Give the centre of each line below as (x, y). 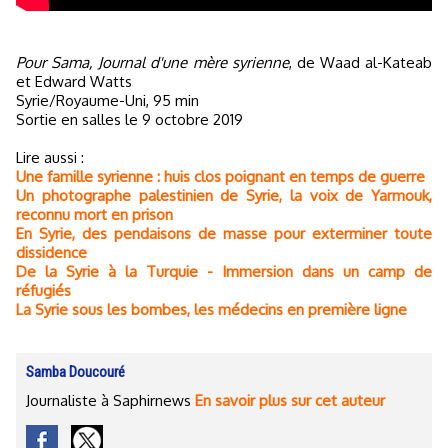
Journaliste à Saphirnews (110, 400)
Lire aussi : (50, 157)
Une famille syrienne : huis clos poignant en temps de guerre (220, 176)
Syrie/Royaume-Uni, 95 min (107, 100)
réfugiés (43, 290)
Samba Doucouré (75, 371)
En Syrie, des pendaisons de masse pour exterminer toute (224, 233)
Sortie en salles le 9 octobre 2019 (129, 119)
